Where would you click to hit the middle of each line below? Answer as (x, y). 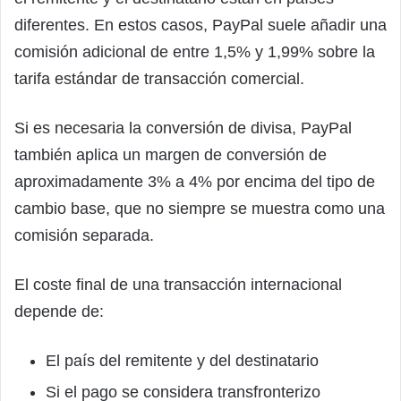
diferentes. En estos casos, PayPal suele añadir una (200, 26)
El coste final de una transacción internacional (178, 285)
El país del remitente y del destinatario (182, 361)
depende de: (59, 312)
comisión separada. (84, 236)
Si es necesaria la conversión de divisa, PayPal (183, 128)
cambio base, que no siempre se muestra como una (200, 209)
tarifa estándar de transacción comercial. (159, 79)
